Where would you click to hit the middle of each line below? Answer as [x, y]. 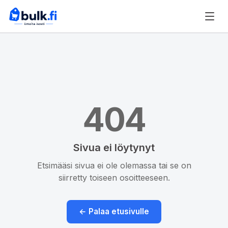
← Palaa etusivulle [114, 211]
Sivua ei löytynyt [114, 148]
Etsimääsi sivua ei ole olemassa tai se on [114, 165]
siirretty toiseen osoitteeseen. [114, 178]
